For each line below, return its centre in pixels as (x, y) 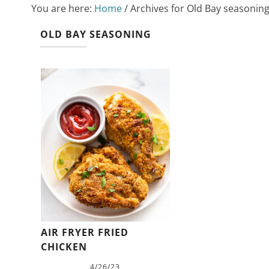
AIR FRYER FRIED (84, 233)
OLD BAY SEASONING (96, 34)
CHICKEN (64, 247)
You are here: (63, 8)
